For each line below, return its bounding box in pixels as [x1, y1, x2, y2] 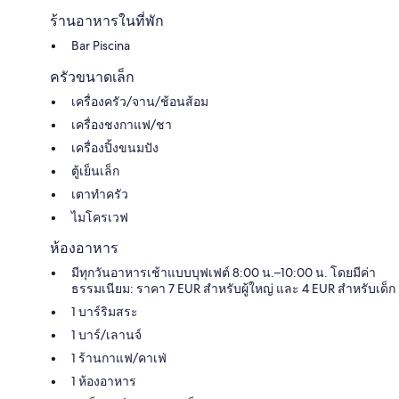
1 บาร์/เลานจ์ [71, 326, 142, 343]
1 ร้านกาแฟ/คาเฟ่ [71, 349, 167, 366]
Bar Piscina [71, 37, 130, 53]
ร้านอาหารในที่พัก [50, 12, 164, 29]
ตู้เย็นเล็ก [71, 162, 119, 179]
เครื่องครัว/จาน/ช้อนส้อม [71, 93, 208, 110]
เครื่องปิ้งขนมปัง [71, 139, 159, 156]
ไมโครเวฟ [71, 208, 128, 225]
